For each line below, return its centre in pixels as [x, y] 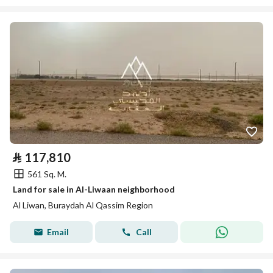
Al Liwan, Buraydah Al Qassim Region [83, 205]
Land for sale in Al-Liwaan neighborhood [94, 189]
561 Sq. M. [47, 174]
